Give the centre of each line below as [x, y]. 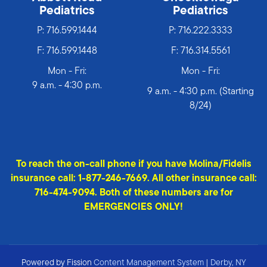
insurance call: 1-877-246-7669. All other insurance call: [133, 179]
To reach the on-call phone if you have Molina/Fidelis [133, 165]
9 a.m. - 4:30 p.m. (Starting [200, 92]
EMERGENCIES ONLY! [133, 208]
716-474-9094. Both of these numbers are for [133, 193]
